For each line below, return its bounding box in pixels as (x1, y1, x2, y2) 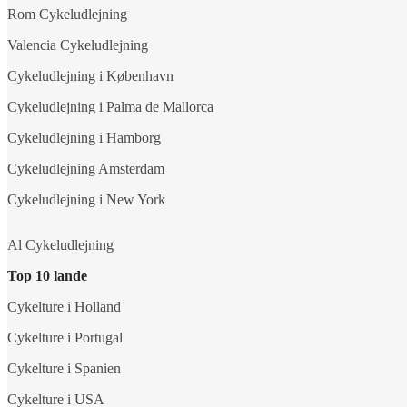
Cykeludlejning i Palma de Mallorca (7, 98, 213, 114)
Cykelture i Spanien (7, 360, 121, 376)
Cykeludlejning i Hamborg (7, 129, 161, 145)
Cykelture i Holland (7, 298, 121, 314)
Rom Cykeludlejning (7, 5, 127, 22)
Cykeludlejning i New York (7, 191, 165, 207)
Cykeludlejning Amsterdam (7, 160, 164, 176)
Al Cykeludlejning (7, 236, 114, 253)
